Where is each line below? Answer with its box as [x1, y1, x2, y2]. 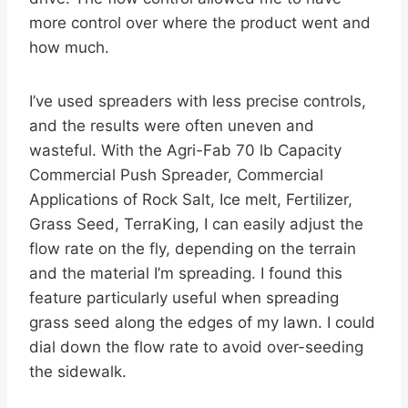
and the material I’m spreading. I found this [29, 264, 342, 283]
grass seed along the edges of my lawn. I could [29, 313, 375, 332]
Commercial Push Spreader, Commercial [29, 166, 323, 185]
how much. [29, 38, 109, 57]
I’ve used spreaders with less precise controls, [29, 92, 366, 111]
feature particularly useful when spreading [29, 289, 339, 308]
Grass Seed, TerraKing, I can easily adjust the [29, 215, 363, 234]
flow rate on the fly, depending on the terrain [29, 240, 356, 259]
